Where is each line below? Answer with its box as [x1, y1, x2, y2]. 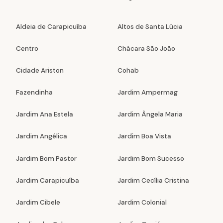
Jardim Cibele [15, 198, 60, 207]
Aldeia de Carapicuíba [15, 22, 87, 31]
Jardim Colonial [117, 198, 167, 207]
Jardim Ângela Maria [117, 110, 183, 119]
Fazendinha [15, 88, 53, 97]
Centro [15, 44, 38, 53]
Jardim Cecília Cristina [117, 176, 189, 185]
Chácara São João [117, 44, 175, 53]
